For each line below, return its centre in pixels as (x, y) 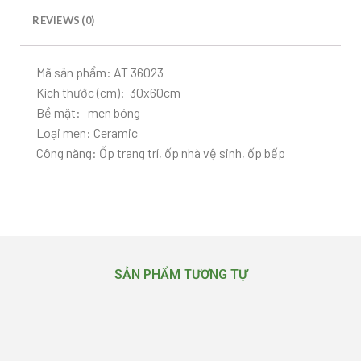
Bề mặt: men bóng (88, 113)
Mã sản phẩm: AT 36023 (100, 73)
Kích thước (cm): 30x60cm (108, 93)
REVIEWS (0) (64, 21)
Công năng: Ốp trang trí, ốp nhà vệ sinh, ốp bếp (161, 153)
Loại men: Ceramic (87, 133)
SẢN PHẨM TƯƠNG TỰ (180, 275)
